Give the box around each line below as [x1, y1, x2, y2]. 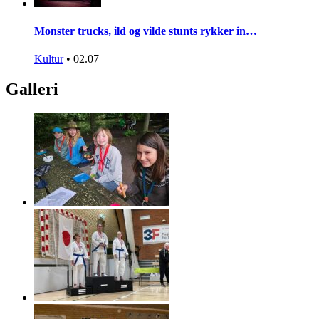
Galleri [6, 80, 58, 99]
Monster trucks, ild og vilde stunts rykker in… [34, 25, 257, 38]
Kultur [34, 53, 63, 66]
